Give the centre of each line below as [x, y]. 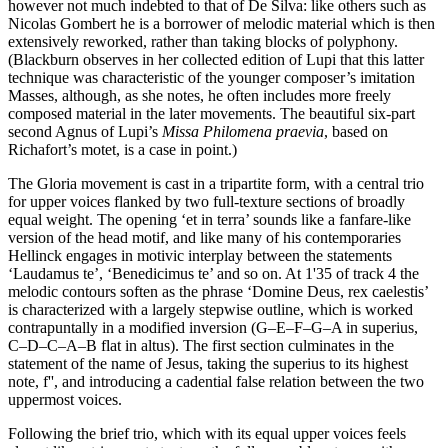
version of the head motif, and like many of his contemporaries [204, 237]
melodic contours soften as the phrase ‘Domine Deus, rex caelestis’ [218, 291]
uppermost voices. [65, 399]
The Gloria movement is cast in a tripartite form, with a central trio [216, 183]
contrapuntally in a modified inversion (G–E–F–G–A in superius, [213, 327]
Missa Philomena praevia [243, 131]
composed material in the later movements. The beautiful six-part [211, 113]
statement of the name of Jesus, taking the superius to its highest [208, 363]
